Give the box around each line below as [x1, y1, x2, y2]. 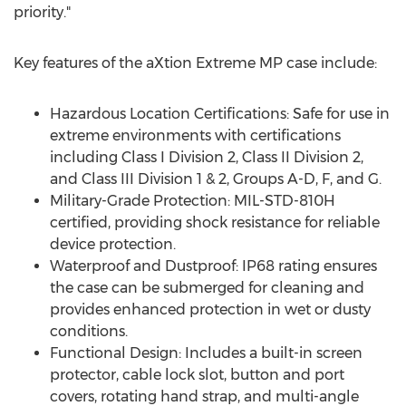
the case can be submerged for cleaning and [50, 279, 364, 296]
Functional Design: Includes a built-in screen [50, 344, 362, 362]
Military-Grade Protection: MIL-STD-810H [50, 192, 335, 209]
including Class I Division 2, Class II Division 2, [50, 149, 363, 166]
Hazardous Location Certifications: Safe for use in [50, 105, 390, 122]
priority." [14, 4, 71, 21]
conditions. [50, 323, 128, 340]
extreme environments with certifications [50, 127, 341, 144]
